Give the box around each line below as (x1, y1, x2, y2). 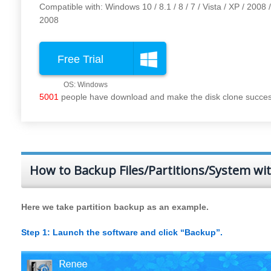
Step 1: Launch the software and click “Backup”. (21, 227, 223, 238)
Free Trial (57, 53, 103, 66)
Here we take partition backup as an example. (21, 202, 209, 212)
